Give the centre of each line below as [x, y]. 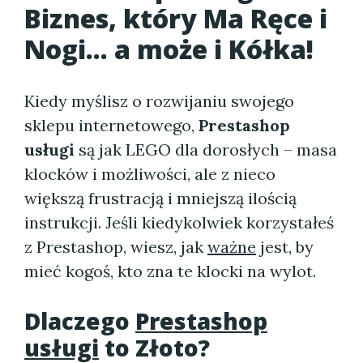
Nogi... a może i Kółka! [169, 49]
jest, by [285, 247]
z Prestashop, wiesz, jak [116, 247]
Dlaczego [80, 321]
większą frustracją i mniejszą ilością [160, 198]
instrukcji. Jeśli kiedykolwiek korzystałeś [179, 222]
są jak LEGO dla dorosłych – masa [206, 149]
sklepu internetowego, [111, 125]
